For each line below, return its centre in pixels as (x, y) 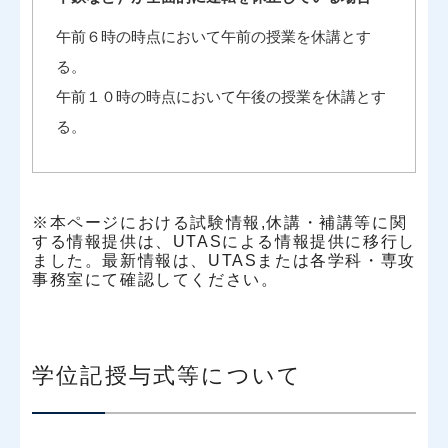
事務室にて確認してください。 (155, 279)
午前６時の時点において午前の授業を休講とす (213, 36)
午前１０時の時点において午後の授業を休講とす (221, 96)
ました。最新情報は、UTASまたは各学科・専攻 (224, 260)
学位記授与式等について (167, 375)
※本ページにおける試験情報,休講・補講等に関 (220, 222)
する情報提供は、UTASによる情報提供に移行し (224, 241)
